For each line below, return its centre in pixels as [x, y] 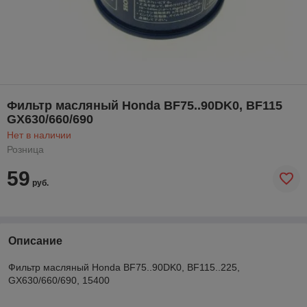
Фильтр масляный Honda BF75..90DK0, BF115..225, [124, 267]
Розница [25, 149]
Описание [35, 241]
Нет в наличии [39, 135]
